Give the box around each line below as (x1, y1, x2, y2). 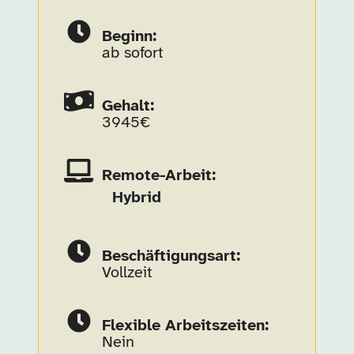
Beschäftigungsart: (101, 248, 240, 265)
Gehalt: (101, 98, 154, 115)
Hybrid (111, 190, 161, 206)
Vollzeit (101, 265, 153, 281)
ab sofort (101, 45, 164, 62)
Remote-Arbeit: (101, 168, 216, 184)
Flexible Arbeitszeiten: (101, 318, 269, 334)
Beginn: (101, 28, 156, 45)
